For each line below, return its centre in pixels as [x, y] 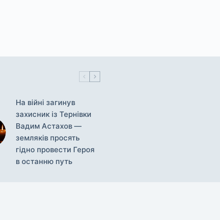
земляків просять [47, 137]
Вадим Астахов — [48, 126]
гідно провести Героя [55, 149]
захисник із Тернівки [53, 114]
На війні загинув [45, 102]
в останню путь [44, 161]
